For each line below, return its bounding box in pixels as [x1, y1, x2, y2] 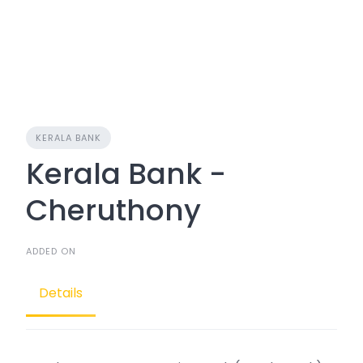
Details [39, 284, 83, 302]
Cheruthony [26, 190, 201, 231]
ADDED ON [26, 245, 76, 258]
